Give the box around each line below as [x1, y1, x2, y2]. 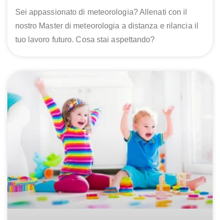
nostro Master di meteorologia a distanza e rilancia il [15, 21, 198, 30]
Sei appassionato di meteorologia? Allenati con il [15, 7, 188, 16]
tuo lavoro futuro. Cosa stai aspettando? [15, 35, 155, 44]
